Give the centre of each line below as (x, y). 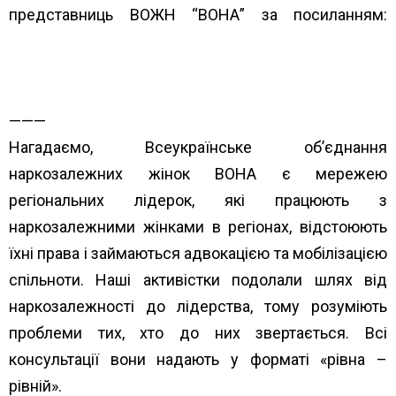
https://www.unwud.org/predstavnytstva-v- (161, 41)
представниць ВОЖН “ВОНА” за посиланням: (198, 14)
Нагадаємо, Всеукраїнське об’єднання (198, 147)
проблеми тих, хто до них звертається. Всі (198, 332)
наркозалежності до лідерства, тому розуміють (198, 306)
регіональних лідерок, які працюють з (198, 200)
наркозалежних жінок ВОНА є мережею (198, 173)
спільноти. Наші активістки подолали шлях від (198, 279)
